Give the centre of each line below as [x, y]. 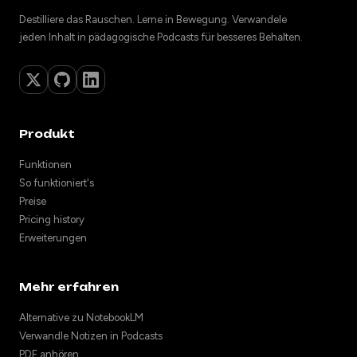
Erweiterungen [53, 238]
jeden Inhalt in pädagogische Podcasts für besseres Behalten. [161, 37]
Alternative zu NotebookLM [81, 318]
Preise [33, 202]
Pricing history [52, 220]
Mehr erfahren [69, 287]
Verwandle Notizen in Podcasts [91, 336]
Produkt [47, 134]
